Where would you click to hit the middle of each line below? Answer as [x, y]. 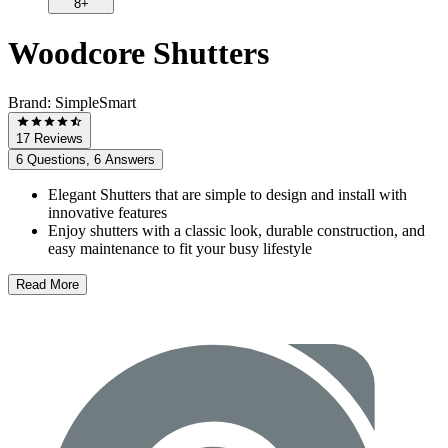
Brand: [31, 102]
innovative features [107, 213]
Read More [47, 285]
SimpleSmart [95, 102]
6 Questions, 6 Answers [85, 160]
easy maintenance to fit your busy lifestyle [180, 249]
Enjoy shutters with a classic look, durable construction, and [236, 231]
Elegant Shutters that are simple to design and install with [227, 195]
